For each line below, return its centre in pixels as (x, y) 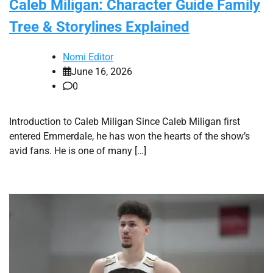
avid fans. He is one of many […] (78, 151)
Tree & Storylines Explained (99, 27)
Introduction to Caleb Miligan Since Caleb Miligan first (125, 122)
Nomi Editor (88, 57)
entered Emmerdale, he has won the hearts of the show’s (129, 136)
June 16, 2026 (102, 72)
